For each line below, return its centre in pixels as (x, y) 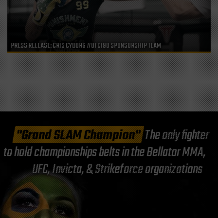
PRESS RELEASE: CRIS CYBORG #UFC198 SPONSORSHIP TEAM (86, 45)
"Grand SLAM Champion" (78, 135)
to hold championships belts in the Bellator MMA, (105, 152)
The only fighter (176, 135)
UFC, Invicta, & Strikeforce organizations (118, 169)
